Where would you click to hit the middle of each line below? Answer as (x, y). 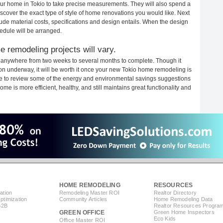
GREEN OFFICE (82, 213)
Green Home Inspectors (184, 212)
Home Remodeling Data (183, 199)
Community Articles (83, 199)
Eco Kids (165, 219)
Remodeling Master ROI (89, 193)
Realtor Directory (175, 193)
